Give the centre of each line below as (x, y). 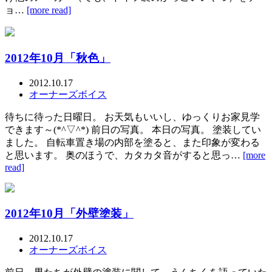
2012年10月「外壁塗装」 (69, 214)
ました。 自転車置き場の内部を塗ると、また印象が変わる (132, 142)
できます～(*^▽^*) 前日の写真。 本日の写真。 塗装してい (133, 129)
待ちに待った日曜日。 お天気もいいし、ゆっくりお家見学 (132, 117)
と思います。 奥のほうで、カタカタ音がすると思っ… (124, 155)
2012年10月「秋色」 (58, 58)
